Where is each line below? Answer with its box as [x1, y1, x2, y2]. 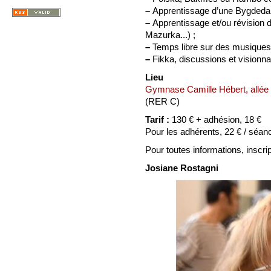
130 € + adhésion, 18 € [172, 114, 261, 125]
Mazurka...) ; [145, 30, 195, 41]
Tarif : [145, 114, 172, 125]
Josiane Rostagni [145, 163, 218, 174]
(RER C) [145, 96, 180, 107]
